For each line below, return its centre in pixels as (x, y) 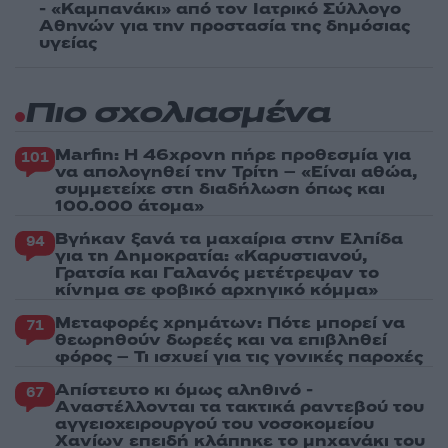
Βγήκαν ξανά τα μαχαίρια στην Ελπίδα (229, 239)
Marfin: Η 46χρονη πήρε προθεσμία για (233, 155)
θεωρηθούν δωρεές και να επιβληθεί (221, 340)
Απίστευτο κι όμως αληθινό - (184, 390)
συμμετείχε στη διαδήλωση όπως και (220, 189)
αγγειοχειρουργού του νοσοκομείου (214, 424)
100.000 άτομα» (129, 206)
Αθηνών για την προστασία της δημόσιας (224, 26)
